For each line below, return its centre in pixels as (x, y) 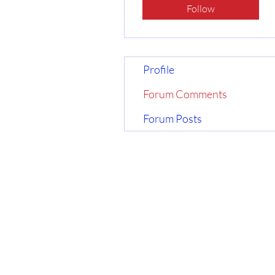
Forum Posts (172, 118)
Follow (201, 9)
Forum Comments (185, 94)
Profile (159, 69)
